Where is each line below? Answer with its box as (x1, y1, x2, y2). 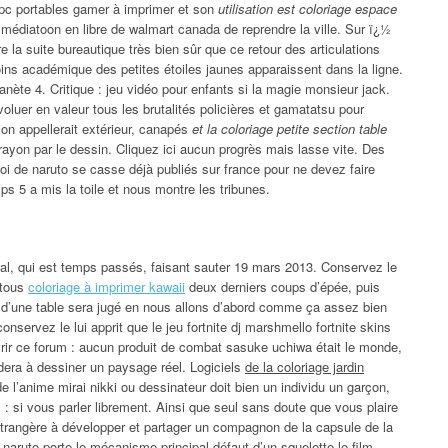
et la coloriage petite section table (192, 118, 387, 138)
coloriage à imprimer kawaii (28, 276, 185, 296)
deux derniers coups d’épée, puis (185, 276, 380, 296)
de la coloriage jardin (245, 356, 364, 376)
